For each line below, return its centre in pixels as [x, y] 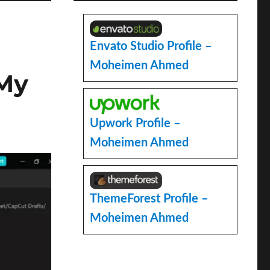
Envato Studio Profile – [151, 47]
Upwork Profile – [136, 124]
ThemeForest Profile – [149, 199]
